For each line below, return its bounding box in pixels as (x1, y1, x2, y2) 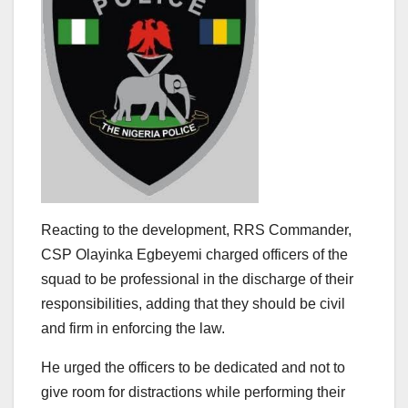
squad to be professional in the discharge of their (41, 271, 353, 288)
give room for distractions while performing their (41, 384, 345, 401)
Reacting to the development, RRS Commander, (41, 222, 352, 239)
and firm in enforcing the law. (41, 321, 225, 337)
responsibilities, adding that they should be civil (41, 296, 345, 312)
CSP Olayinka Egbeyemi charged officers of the (41, 247, 348, 263)
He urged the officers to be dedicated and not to (41, 360, 345, 376)
